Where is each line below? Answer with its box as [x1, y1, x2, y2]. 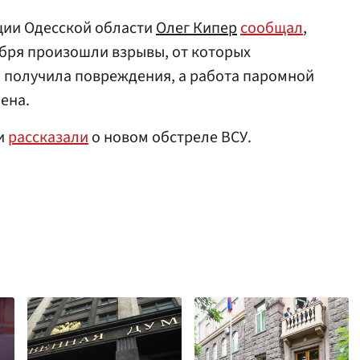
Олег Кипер [156, 17, 237, 39]
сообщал [240, 17, 303, 39]
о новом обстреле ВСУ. [88, 126, 252, 149]
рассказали [8, 126, 88, 149]
